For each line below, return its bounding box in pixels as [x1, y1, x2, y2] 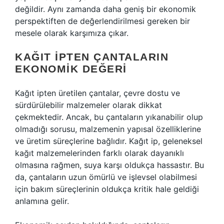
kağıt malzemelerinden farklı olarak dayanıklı [15, 148, 184, 158]
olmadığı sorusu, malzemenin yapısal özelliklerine [15, 124, 201, 134]
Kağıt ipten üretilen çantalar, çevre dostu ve [15, 88, 180, 98]
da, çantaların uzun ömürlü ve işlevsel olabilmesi [15, 172, 197, 182]
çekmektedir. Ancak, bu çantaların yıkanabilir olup [15, 112, 203, 122]
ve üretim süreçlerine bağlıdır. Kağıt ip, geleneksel [15, 136, 202, 146]
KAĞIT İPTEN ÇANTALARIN [15, 51, 168, 62]
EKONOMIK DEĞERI [15, 63, 127, 74]
